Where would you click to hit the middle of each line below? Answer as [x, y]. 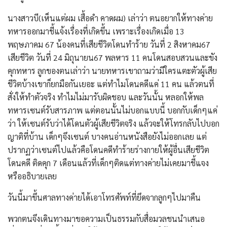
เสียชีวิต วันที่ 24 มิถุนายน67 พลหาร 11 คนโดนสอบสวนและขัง [112, 57]
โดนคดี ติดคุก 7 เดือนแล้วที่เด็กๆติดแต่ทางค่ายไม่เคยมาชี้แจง [108, 163]
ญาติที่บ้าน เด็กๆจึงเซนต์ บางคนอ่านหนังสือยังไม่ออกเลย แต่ [107, 136]
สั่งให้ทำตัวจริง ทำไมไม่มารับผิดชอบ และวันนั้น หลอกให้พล [106, 97]
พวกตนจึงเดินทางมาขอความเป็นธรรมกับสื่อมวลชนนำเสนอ [106, 218]
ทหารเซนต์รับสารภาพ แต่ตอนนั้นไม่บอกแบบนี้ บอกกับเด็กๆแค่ [112, 110]
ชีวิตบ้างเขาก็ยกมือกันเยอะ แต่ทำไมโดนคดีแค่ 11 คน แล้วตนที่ [111, 84]
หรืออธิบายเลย [32, 176]
